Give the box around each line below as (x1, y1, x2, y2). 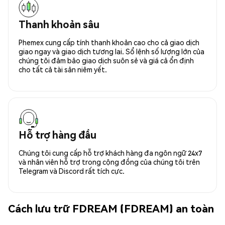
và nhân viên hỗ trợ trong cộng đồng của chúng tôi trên (19, 157, 200, 166)
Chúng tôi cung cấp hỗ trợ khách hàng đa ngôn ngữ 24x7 (19, 148, 202, 157)
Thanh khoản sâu (19, 17, 99, 31)
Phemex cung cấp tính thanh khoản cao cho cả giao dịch (19, 37, 199, 47)
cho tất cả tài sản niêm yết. (19, 64, 107, 74)
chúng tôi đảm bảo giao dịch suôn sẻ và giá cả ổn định (19, 55, 194, 65)
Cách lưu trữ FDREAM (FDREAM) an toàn (8, 201, 214, 215)
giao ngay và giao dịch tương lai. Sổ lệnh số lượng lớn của (19, 46, 204, 56)
